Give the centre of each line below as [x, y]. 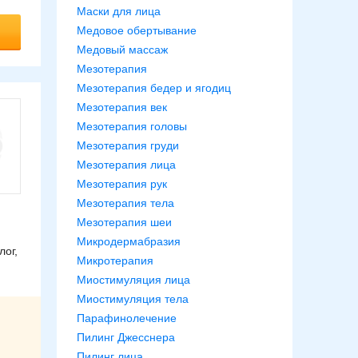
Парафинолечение [127, 318]
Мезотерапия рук [122, 184]
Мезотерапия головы [132, 126]
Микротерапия [115, 261]
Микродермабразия [129, 241]
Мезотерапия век [122, 107]
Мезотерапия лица [126, 165]
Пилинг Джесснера [126, 337]
